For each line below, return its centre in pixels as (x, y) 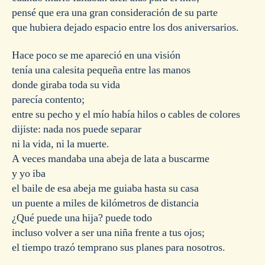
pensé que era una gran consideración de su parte (115, 12)
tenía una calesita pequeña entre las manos (101, 70)
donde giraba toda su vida (66, 85)
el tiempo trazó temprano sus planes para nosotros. (119, 248)
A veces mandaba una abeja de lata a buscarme (111, 159)
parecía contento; (48, 100)
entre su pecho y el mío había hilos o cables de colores (126, 115)
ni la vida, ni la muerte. (61, 144)
